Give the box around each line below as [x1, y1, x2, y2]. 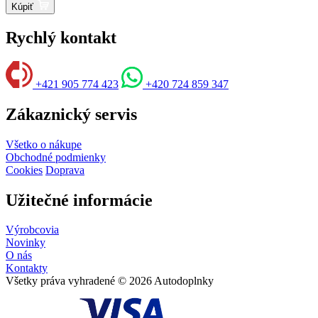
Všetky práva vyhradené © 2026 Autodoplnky [6, 275, 214, 287]
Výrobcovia [6, 224, 59, 236]
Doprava [45, 163, 84, 176]
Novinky [6, 236, 45, 249]
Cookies [6, 163, 43, 176]
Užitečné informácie [6, 190, 153, 209]
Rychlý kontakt [6, 28, 116, 47]
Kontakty [6, 262, 48, 275]
